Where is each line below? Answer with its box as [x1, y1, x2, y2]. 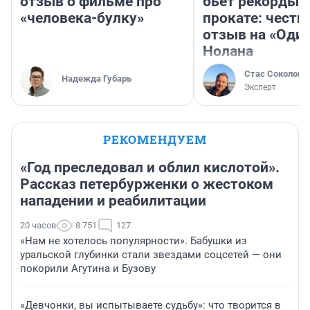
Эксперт [244, 82, 276, 92]
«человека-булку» [20, 9, 144, 26]
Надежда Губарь [62, 73, 131, 84]
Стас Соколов [244, 68, 302, 79]
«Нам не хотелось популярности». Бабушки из [20, 234, 247, 247]
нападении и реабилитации [20, 192, 206, 209]
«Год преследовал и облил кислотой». [20, 158, 280, 176]
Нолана [203, 42, 253, 60]
